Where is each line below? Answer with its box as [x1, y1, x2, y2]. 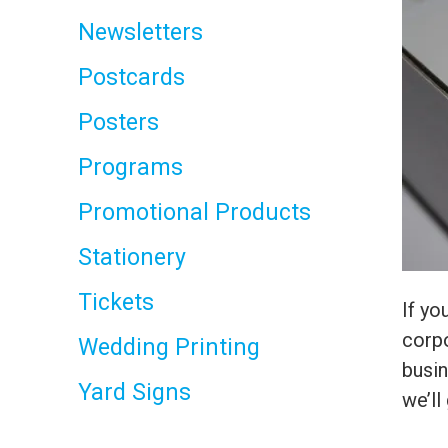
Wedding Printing [78, 334, 260, 361]
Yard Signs [78, 379, 191, 406]
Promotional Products [78, 199, 311, 226]
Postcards [78, 64, 185, 91]
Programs [78, 154, 183, 181]
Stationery [78, 244, 186, 271]
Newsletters [78, 19, 203, 46]
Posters [78, 109, 159, 136]
